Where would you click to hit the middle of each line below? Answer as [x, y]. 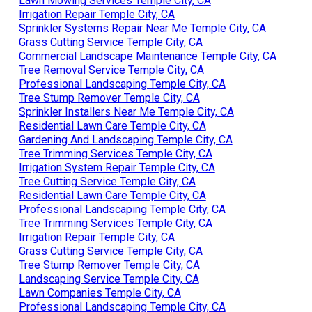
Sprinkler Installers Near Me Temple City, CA [126, 111]
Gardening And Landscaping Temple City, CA [125, 139]
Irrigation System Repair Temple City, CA [117, 167]
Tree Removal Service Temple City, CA [111, 70]
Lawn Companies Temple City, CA [100, 292]
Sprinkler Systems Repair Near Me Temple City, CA [142, 28]
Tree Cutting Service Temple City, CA [107, 181]
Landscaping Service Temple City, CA [109, 279]
